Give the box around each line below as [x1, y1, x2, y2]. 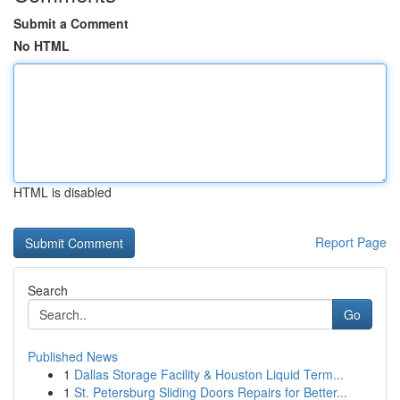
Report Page [315, 233, 387, 251]
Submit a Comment [13, 14, 129, 32]
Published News [28, 347, 118, 365]
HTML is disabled [13, 183, 112, 201]
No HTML [13, 37, 70, 54]
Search [28, 281, 68, 299]
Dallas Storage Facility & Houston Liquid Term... [74, 365, 344, 383]
